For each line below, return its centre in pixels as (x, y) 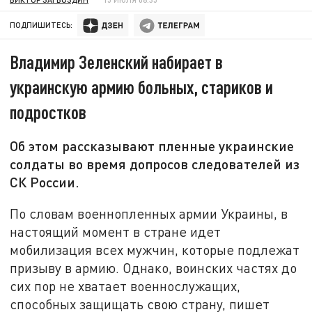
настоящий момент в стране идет (116, 231)
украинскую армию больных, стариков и (142, 87)
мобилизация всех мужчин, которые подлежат (155, 249)
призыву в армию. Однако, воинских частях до (154, 267)
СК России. (45, 182)
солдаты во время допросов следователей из (155, 164)
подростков (48, 112)
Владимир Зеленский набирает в (117, 62)
